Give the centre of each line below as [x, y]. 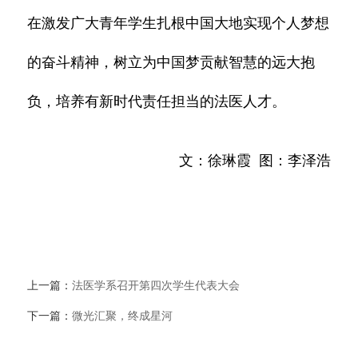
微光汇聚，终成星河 [123, 316]
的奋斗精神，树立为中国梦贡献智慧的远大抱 [171, 63]
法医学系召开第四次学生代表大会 [156, 286]
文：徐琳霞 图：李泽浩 [255, 161]
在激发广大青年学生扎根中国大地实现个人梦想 [179, 24]
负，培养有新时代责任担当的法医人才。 [157, 102]
